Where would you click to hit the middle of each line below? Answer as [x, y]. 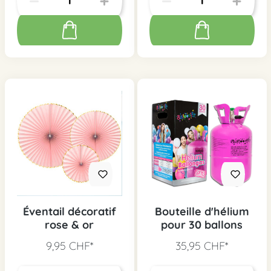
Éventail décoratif [69, 212]
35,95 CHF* [202, 246]
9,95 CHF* [69, 246]
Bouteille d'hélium [202, 212]
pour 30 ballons [202, 225]
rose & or [69, 225]
